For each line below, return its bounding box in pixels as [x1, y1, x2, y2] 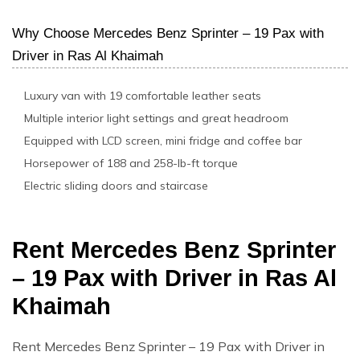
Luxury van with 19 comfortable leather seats [24, 88, 261, 103]
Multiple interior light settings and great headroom [24, 110, 288, 125]
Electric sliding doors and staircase [24, 178, 208, 193]
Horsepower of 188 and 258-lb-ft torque [24, 155, 238, 170]
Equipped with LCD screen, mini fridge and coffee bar [24, 133, 302, 148]
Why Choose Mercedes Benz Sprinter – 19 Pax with [12, 25, 324, 41]
